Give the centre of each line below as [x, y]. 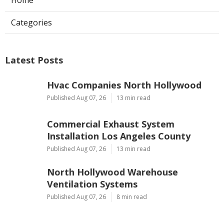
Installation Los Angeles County [119, 136]
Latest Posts [34, 60]
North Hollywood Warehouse [112, 172]
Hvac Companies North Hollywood [124, 85]
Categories [31, 22]
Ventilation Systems [92, 184]
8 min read [132, 196]
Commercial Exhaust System [111, 124]
